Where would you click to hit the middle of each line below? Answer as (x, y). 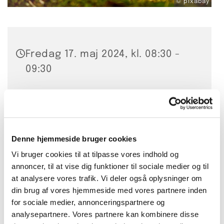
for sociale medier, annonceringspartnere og (88, 202)
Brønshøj (49, 126)
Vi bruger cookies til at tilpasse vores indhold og (95, 154)
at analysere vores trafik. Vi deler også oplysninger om (107, 178)
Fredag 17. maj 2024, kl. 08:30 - (103, 54)
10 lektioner (56, 195)
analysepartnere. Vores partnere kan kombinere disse (105, 214)
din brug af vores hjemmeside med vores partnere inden (109, 190)
